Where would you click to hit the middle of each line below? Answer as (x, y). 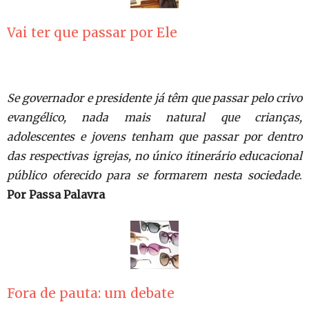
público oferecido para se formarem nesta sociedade (153, 175)
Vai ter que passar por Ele (92, 32)
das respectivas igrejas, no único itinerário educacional (154, 156)
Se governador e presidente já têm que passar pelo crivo (154, 98)
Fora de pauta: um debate (91, 293)
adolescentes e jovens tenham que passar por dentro (154, 137)
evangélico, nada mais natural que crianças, (154, 117)
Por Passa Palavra (56, 195)
